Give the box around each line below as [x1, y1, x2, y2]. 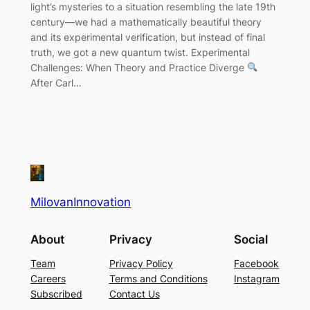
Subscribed [30, 287, 82, 300]
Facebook [234, 257, 280, 269]
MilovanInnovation [30, 195, 131, 210]
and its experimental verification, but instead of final [30, 30, 265, 43]
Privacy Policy [109, 257, 173, 269]
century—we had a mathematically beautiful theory [30, 15, 262, 28]
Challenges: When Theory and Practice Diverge [30, 61, 247, 73]
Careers [30, 272, 66, 284]
